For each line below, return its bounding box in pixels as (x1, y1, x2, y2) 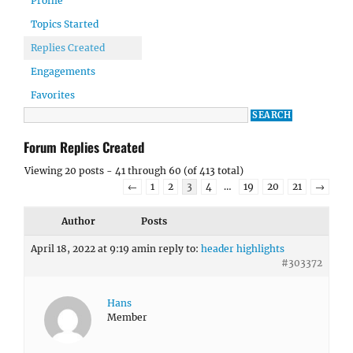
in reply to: (147, 243, 201, 255)
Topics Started (31, 18, 98, 30)
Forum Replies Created (24, 137, 144, 157)
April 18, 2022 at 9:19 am (31, 243, 147, 255)
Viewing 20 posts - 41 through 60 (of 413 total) (24, 165, 243, 176)
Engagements (31, 65, 95, 77)
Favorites (31, 89, 75, 101)
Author (61, 215, 95, 227)
